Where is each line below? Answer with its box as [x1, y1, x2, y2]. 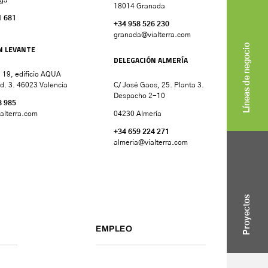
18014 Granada [114, 2, 165, 10]
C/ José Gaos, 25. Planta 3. [114, 81, 204, 89]
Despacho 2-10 [114, 92, 165, 99]
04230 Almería [114, 109, 162, 117]
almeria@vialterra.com [114, 138, 188, 146]
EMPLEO [96, 224, 132, 233]
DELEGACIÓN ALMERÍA [114, 54, 188, 66]
